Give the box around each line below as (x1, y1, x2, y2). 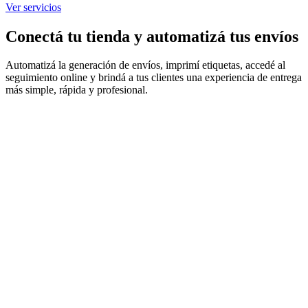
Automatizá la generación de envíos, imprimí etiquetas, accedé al (5, 59, 285, 71)
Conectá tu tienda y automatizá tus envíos (5, 27, 298, 45)
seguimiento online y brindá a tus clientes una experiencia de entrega (5, 71, 302, 84)
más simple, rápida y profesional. (5, 84, 148, 96)
